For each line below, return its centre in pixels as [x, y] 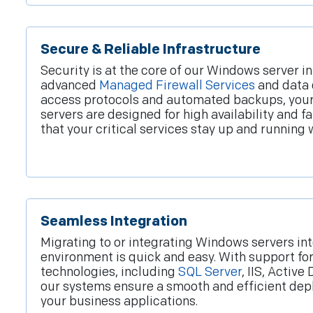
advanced [70, 86]
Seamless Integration [114, 222]
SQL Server [210, 272]
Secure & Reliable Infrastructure [151, 50]
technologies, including [109, 272]
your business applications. [119, 302]
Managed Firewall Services [177, 86]
